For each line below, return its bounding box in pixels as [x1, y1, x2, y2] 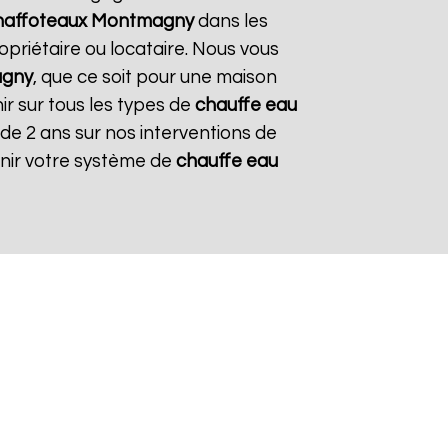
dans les [193, 12, 268, 31]
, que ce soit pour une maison [33, 68, 277, 87]
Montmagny [90, 12, 194, 31]
